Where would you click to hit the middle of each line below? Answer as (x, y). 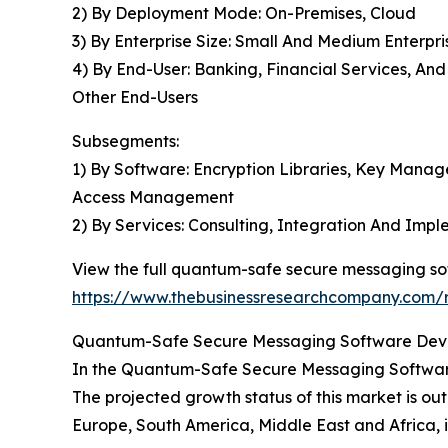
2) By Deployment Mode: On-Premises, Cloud (244, 13)
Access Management (153, 197)
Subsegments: (125, 141)
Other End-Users (135, 97)
